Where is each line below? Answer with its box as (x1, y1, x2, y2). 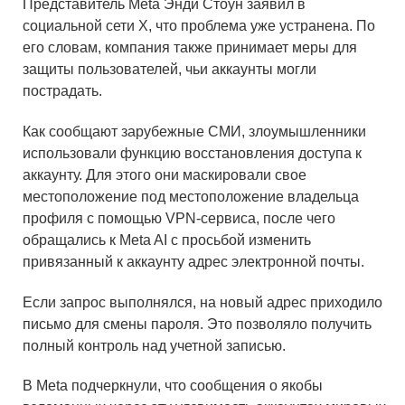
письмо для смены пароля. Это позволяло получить (23, 316, 372, 332)
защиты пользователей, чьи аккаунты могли (23, 61, 316, 78)
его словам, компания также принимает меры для (23, 40, 357, 56)
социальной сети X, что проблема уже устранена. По (23, 18, 375, 34)
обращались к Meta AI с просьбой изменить (23, 231, 311, 248)
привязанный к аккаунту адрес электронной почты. (23, 253, 364, 269)
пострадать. (23, 83, 102, 99)
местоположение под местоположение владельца (23, 188, 359, 204)
